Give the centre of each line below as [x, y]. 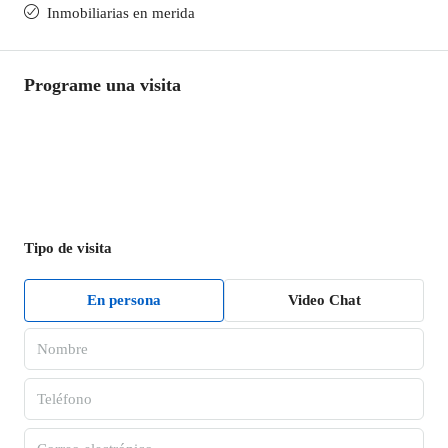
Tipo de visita [68, 248]
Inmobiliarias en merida [121, 13]
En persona [124, 300]
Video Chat [324, 300]
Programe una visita [102, 85]
